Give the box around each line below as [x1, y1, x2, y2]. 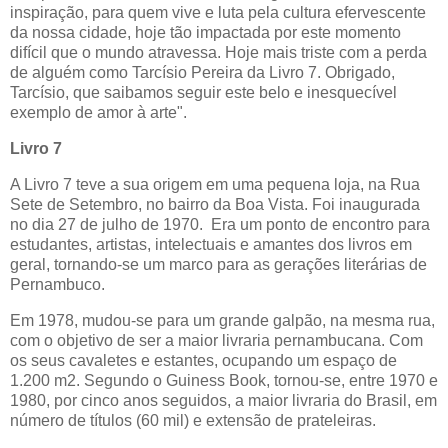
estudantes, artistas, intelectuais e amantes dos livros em [10, 235, 412, 253]
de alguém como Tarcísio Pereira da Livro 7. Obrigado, [10, 64, 395, 82]
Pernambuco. [10, 275, 109, 293]
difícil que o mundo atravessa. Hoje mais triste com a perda [10, 44, 427, 62]
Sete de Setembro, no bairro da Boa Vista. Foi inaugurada [10, 195, 420, 213]
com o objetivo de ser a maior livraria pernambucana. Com [10, 331, 423, 349]
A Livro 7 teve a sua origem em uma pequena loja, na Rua [10, 175, 420, 193]
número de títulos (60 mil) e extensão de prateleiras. [10, 411, 376, 429]
